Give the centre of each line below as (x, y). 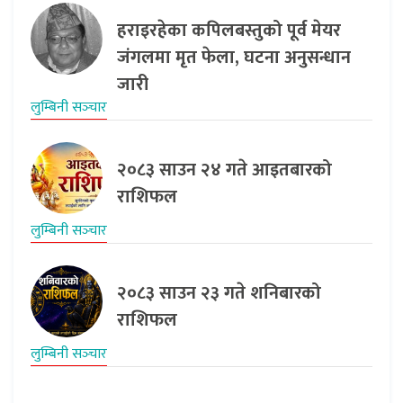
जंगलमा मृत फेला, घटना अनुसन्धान (234, 57)
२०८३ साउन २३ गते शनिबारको (219, 293)
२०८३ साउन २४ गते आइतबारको (224, 170)
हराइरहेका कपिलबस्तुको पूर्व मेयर (229, 30)
